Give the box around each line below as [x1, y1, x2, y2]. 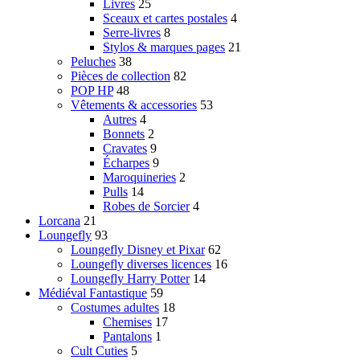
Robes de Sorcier [103, 199, 190, 214]
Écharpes [103, 156, 149, 170]
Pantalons [103, 329, 152, 344]
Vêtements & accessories [71, 98, 197, 112]
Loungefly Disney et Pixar [71, 243, 205, 257]
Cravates [103, 141, 147, 156]
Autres [103, 112, 137, 127]
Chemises [103, 315, 152, 329]
